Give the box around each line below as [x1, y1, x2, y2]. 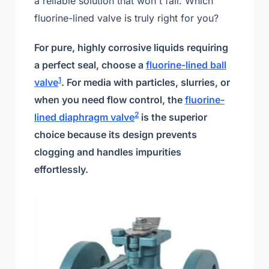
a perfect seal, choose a [34, 59, 146, 71]
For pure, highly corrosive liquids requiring [34, 41, 228, 53]
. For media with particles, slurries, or [61, 76, 230, 88]
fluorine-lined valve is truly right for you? [34, 12, 219, 24]
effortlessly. [34, 163, 88, 175]
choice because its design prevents [34, 128, 197, 141]
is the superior [139, 111, 207, 123]
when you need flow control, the [34, 94, 185, 106]
